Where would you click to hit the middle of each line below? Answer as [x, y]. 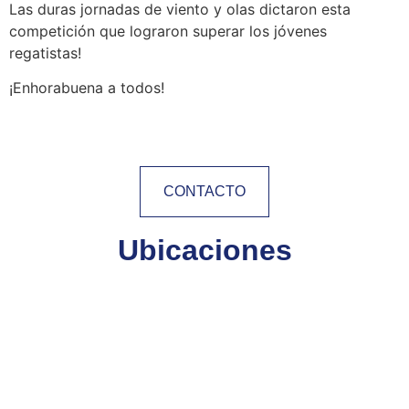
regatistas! [45, 52]
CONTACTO [204, 192]
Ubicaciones [204, 250]
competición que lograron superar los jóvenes [168, 31]
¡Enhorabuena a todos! [87, 87]
